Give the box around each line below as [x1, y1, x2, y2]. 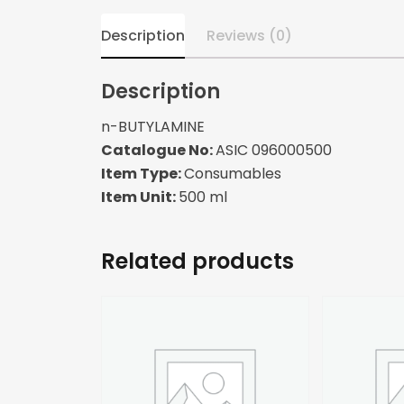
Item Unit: [101, 187, 179, 208]
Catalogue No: [101, 140, 216, 161]
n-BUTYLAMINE [101, 116, 205, 138]
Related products [101, 246, 294, 277]
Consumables [184, 163, 281, 185]
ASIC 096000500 [216, 140, 332, 161]
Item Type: [101, 163, 184, 185]
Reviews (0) [207, 25, 292, 47]
